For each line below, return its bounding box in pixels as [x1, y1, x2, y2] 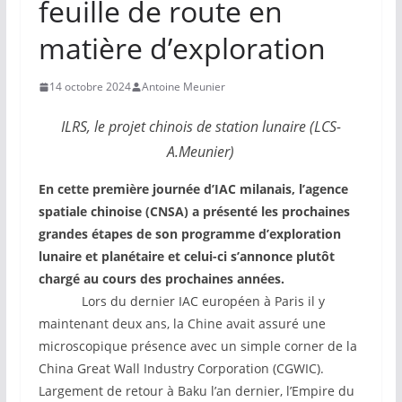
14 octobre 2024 [48, 79, 131, 94]
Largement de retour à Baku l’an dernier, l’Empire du [38, 382, 354, 400]
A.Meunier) [167, 142, 235, 162]
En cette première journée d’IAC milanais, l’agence [38, 180, 348, 198]
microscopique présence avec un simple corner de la [38, 337, 357, 355]
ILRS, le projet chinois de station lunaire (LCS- [60, 117, 341, 137]
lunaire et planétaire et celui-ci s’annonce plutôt [38, 248, 335, 266]
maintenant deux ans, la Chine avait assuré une [38, 315, 326, 333]
